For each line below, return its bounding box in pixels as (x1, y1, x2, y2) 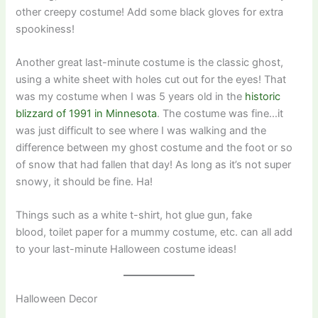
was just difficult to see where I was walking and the (16, 124, 267, 137)
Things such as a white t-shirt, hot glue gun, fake (16, 209, 253, 222)
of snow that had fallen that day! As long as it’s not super (16, 158, 292, 171)
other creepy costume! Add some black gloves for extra (16, 5, 284, 18)
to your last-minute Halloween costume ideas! (16, 243, 237, 256)
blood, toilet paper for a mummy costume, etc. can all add (16, 226, 293, 239)
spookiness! (16, 22, 78, 35)
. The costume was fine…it (157, 106, 284, 120)
